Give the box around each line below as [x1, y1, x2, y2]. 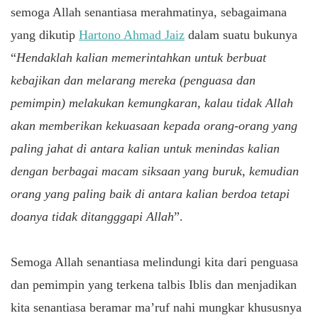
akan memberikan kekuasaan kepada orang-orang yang [11, 118, 297, 133]
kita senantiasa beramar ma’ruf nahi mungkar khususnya [11, 300, 302, 314]
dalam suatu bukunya [185, 27, 297, 42]
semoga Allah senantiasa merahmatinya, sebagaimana [11, 4, 287, 19]
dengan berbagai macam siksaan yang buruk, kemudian [11, 163, 299, 178]
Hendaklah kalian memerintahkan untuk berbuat [16, 50, 266, 65]
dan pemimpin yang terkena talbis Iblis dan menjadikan [11, 277, 297, 292]
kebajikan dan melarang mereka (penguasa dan [11, 72, 256, 87]
